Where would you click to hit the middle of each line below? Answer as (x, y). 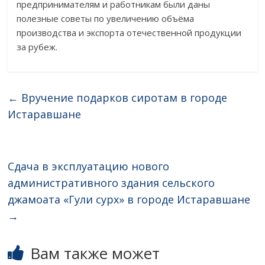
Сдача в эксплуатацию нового (89, 167)
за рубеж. (37, 47)
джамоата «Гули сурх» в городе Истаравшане (129, 200)
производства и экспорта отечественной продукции (129, 33)
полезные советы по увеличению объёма (106, 19)
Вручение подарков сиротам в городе (123, 98)
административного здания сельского (112, 183)
